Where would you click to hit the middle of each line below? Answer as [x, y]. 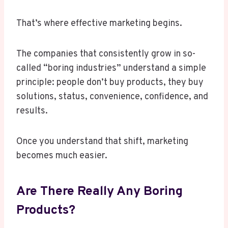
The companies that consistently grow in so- [106, 54]
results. [32, 111]
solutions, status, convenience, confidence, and [112, 97]
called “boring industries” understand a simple [111, 69]
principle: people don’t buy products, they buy [110, 83]
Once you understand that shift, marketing [102, 142]
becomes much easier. [62, 156]
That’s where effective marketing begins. [99, 24]
